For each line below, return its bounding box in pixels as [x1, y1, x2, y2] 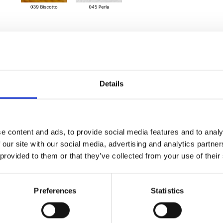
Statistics [151, 186, 184, 195]
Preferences [34, 186, 77, 195]
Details [99, 79, 124, 88]
